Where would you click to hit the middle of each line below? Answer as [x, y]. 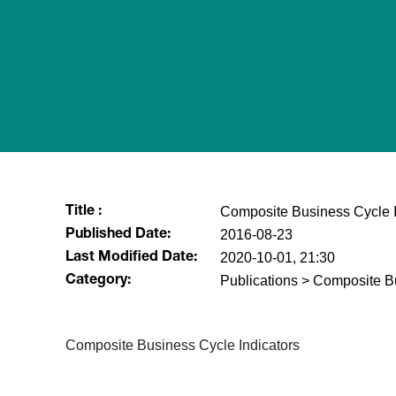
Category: [98, 281]
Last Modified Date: [131, 258]
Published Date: [118, 235]
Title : [83, 212]
